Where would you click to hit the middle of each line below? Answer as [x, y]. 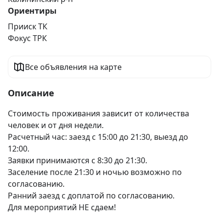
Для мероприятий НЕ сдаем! [62, 208]
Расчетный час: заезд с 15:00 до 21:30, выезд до [98, 137]
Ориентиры [32, 11]
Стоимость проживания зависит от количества [99, 114]
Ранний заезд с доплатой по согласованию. [91, 196]
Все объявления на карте [73, 67]
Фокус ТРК [27, 38]
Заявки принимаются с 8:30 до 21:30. [77, 161]
